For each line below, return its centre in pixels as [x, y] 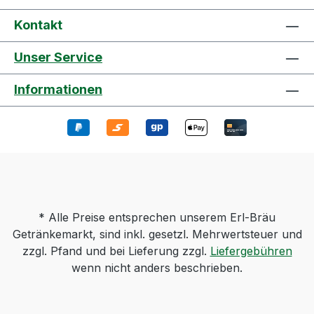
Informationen [58, 90]
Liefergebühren [251, 251]
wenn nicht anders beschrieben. [157, 268]
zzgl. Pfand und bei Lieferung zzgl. [116, 251]
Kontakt [38, 25]
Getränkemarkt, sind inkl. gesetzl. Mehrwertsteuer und [157, 234]
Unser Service [58, 57]
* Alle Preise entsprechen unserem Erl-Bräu [157, 217]
